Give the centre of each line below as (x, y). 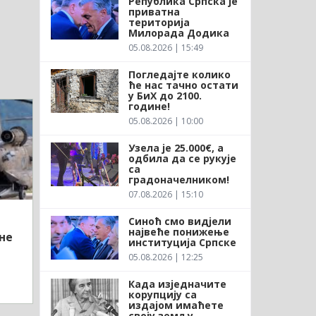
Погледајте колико (179, 74)
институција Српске (182, 242)
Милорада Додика (180, 32)
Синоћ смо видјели (180, 221)
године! (149, 106)
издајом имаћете (176, 305)
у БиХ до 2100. (165, 95)
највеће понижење (178, 231)
